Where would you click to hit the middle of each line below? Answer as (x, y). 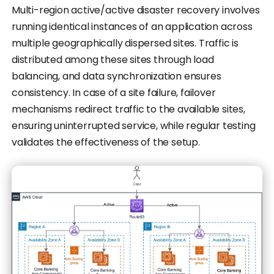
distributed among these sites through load (113, 60)
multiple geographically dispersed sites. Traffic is (125, 43)
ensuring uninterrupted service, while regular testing (134, 126)
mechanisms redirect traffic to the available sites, (128, 109)
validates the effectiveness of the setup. (106, 143)
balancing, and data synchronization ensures (117, 76)
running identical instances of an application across (132, 27)
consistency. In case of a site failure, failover (114, 93)
